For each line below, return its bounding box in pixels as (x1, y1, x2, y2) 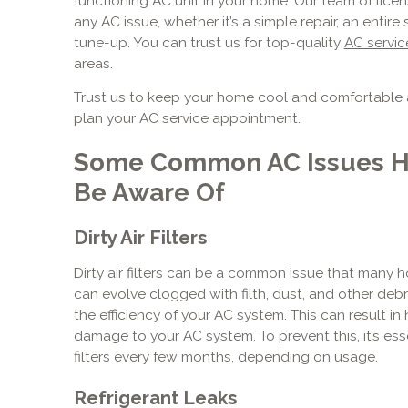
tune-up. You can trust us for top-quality (73, 34, 344, 52)
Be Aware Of (73, 177, 225, 207)
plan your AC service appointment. (73, 109, 301, 127)
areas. (73, 55, 113, 73)
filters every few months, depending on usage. (73, 348, 378, 366)
